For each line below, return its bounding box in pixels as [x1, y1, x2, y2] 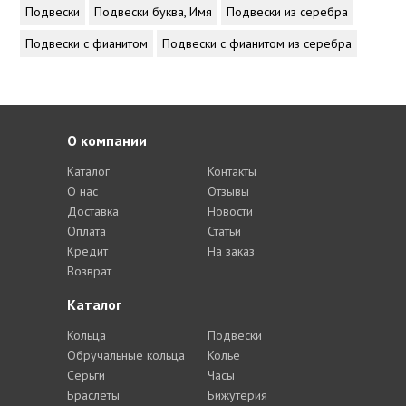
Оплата [67, 223, 106, 239]
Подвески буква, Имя [94, 4, 213, 20]
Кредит [67, 243, 108, 259]
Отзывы [208, 183, 249, 199]
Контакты [208, 163, 256, 179]
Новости [208, 203, 253, 219]
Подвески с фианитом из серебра [162, 35, 353, 52]
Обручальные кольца [67, 347, 185, 363]
